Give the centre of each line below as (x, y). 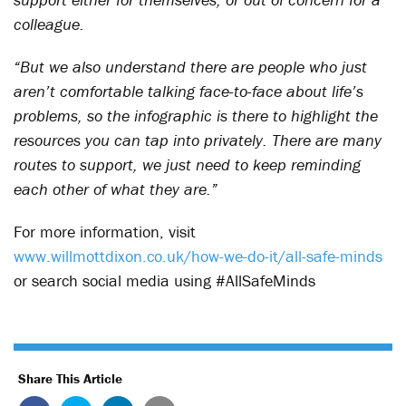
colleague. (49, 24)
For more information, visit (105, 232)
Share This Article (70, 378)
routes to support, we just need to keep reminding (187, 164)
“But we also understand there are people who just (190, 67)
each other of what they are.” (116, 189)
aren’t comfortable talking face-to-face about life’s (188, 91)
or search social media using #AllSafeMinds (164, 280)
